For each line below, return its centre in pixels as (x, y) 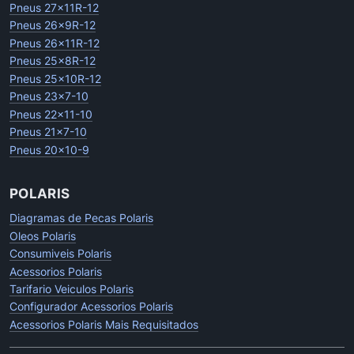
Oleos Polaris (43, 235)
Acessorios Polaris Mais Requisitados (104, 324)
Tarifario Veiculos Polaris (72, 289)
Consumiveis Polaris (60, 254)
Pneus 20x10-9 (49, 149)
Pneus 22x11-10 (51, 114)
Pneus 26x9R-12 (53, 25)
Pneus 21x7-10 (48, 132)
